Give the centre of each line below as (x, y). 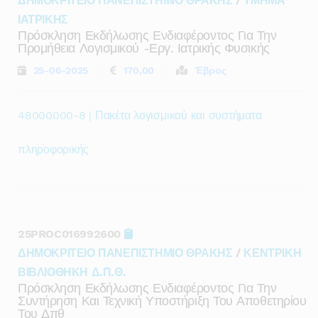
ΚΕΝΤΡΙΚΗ (273, 253)
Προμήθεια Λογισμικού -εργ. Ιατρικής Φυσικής (144, 48)
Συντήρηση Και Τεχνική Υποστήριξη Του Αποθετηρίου (162, 301)
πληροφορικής (54, 149)
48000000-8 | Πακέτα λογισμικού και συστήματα (140, 115)
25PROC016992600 (71, 234)
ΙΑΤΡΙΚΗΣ (43, 20)
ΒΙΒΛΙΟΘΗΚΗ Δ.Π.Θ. (72, 272)
